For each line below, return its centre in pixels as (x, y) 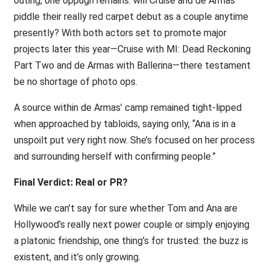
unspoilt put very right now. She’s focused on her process (134, 140)
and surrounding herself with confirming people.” (115, 156)
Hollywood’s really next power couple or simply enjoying (131, 224)
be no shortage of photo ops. (75, 82)
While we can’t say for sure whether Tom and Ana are (125, 208)
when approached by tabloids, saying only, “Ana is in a (124, 124)
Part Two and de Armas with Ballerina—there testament (132, 65)
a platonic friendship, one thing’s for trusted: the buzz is (131, 241)
